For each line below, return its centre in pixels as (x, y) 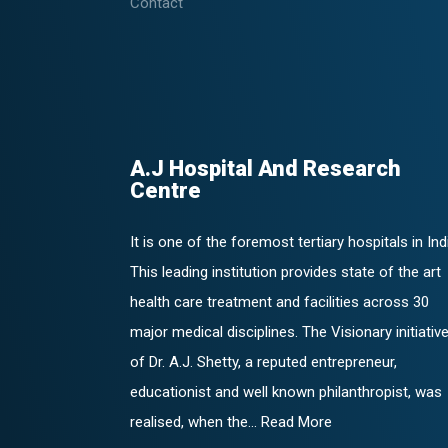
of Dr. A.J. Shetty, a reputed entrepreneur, (263, 361)
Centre (165, 190)
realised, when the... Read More (231, 421)
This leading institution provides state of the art (285, 271)
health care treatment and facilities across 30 (279, 301)
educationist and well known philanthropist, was (286, 391)
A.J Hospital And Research (265, 168)
